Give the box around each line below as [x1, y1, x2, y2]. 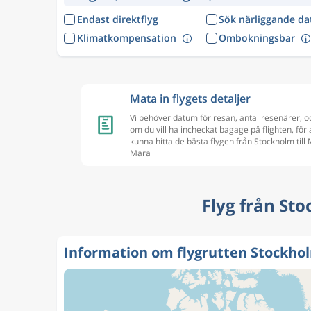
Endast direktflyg [76, 12, 158, 26]
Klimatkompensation [76, 31, 176, 44]
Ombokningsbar [219, 31, 295, 44]
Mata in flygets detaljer [130, 91, 251, 106]
